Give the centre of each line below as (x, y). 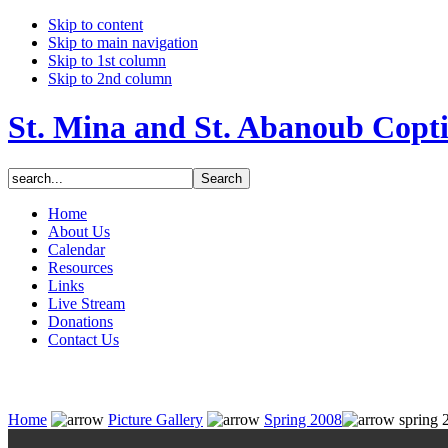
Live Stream (86, 303)
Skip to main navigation (123, 42)
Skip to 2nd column (110, 78)
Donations (80, 321)
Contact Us (83, 339)
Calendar (76, 249)
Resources (80, 267)
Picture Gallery (155, 419)
